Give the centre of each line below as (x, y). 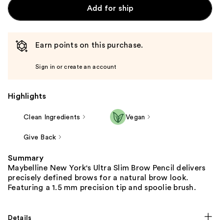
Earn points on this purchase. (89, 45)
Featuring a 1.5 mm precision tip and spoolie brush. (102, 188)
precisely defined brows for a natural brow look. (98, 178)
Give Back (40, 138)
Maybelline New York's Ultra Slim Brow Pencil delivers (107, 168)
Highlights (27, 96)
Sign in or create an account (76, 67)
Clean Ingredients (52, 118)
